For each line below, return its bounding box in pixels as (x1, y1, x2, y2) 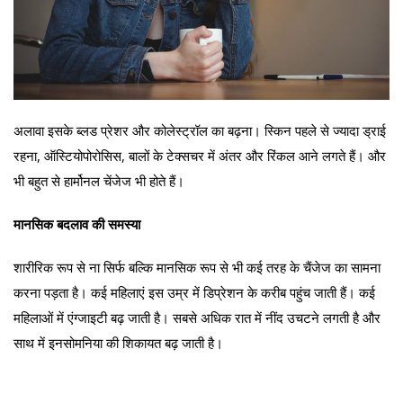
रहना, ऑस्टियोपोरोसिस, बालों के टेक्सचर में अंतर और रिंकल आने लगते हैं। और (13, 147, 386, 166)
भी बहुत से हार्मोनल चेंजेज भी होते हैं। (13, 172, 184, 191)
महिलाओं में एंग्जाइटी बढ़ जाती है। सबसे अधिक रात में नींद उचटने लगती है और (13, 309, 381, 327)
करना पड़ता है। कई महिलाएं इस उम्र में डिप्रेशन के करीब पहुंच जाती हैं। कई (13, 283, 375, 302)
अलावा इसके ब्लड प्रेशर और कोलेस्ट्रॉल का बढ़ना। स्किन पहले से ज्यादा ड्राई (13, 121, 386, 140)
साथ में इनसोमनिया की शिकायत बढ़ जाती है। (13, 334, 223, 353)
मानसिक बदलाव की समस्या (13, 215, 140, 234)
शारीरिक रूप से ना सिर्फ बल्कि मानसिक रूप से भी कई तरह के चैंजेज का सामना (13, 258, 381, 277)
